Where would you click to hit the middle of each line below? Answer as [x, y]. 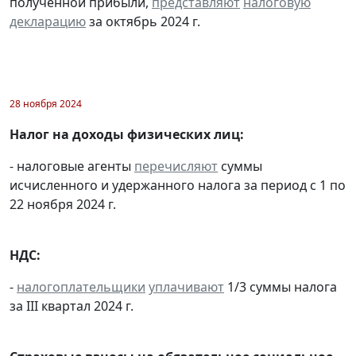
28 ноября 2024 [46, 103]
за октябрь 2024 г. [143, 21]
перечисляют [176, 166]
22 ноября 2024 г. [63, 204]
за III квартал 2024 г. [72, 306]
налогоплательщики [81, 286]
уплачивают [186, 286]
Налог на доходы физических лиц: [127, 134]
